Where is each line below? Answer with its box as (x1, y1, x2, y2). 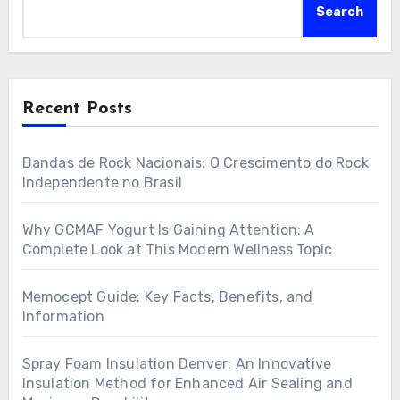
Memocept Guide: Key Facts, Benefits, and (21, 287, 313, 305)
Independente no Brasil (21, 173, 182, 191)
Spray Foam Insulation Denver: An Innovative (21, 354, 332, 372)
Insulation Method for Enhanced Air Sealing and (21, 374, 353, 392)
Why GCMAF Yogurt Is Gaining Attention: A (21, 221, 315, 238)
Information (21, 307, 104, 325)
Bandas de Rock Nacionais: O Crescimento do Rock (21, 154, 369, 171)
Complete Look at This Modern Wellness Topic (21, 240, 333, 258)
